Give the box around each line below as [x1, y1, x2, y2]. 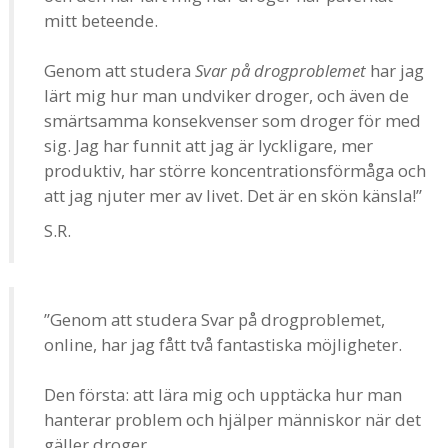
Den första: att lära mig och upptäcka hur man [44, 382, 402, 406]
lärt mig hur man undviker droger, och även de [44, 83, 409, 107]
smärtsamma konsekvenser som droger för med [44, 108, 421, 132]
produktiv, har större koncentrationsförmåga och [44, 158, 426, 182]
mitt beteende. [44, 8, 158, 32]
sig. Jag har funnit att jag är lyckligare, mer [44, 133, 373, 157]
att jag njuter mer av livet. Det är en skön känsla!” [44, 183, 422, 207]
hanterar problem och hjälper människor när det [44, 407, 421, 431]
